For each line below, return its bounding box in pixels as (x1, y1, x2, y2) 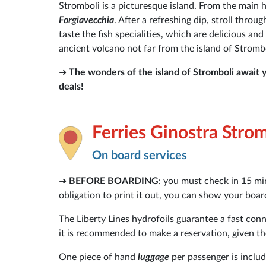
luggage (138, 252, 172, 262)
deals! (59, 81, 84, 91)
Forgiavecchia (59, 15, 114, 25)
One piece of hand (59, 252, 138, 262)
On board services (92, 149, 187, 161)
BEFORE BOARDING (69, 176, 159, 186)
